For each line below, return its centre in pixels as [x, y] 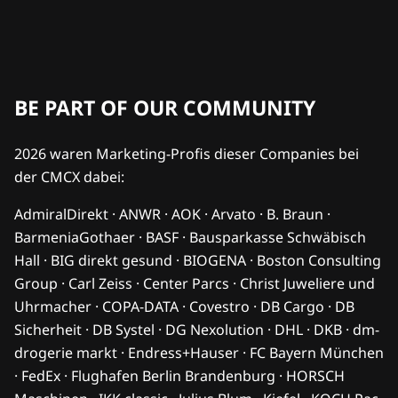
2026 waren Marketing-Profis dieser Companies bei [187, 154]
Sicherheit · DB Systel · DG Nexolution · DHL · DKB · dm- [197, 330]
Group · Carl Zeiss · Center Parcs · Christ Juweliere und [195, 284]
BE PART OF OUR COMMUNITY [165, 108]
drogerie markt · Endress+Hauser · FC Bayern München [199, 353]
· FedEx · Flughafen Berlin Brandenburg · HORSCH [179, 376]
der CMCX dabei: [69, 177]
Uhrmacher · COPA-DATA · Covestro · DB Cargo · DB [184, 307]
